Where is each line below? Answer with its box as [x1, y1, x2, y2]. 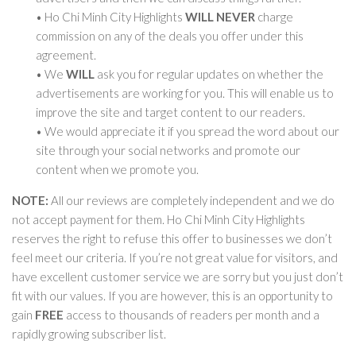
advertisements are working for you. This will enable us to [36, 86, 334, 100]
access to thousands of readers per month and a [64, 308, 319, 322]
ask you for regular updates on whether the [95, 67, 323, 81]
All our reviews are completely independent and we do [48, 193, 335, 207]
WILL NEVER [185, 10, 255, 24]
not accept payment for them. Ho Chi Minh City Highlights [12, 212, 305, 226]
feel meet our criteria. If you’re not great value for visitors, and [12, 250, 338, 265]
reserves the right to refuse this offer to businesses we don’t [12, 231, 332, 246]
